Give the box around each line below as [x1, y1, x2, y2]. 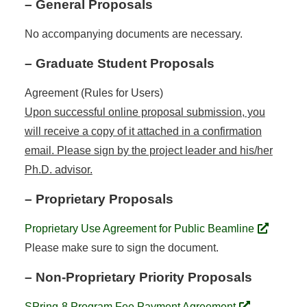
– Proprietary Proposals [24, 191, 173, 206]
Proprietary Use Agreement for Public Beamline [24, 222, 254, 234]
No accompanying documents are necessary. [24, 27, 243, 40]
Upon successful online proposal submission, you [24, 106, 265, 118]
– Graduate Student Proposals [24, 56, 214, 71]
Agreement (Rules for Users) [24, 86, 163, 99]
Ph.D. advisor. [24, 163, 93, 175]
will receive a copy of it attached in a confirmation [24, 125, 262, 137]
